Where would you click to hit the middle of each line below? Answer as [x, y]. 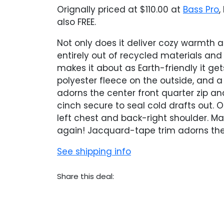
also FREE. [76, 22]
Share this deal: [85, 176]
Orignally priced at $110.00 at [120, 9]
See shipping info [94, 151]
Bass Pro [201, 9]
